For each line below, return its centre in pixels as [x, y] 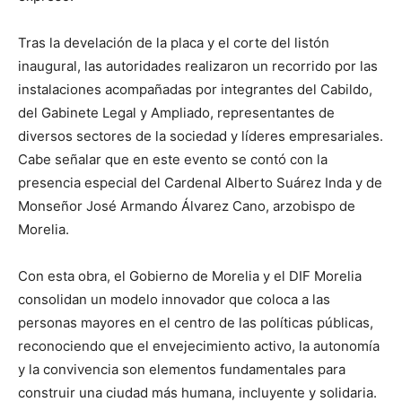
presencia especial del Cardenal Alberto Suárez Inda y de [200, 183]
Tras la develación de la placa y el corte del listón [174, 43]
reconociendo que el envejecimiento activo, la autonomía [199, 346]
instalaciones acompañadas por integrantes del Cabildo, [195, 89]
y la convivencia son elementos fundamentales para [182, 369]
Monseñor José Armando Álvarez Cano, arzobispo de [187, 206]
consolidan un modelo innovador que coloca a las [174, 299]
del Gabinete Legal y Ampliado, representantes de [176, 113]
